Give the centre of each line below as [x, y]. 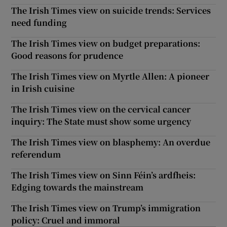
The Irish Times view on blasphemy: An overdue [111, 142]
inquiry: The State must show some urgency [101, 121]
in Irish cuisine [43, 88]
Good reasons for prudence [67, 55]
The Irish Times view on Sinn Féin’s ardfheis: [104, 175]
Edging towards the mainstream [78, 187]
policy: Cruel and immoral [66, 220]
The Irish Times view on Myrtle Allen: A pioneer [110, 76]
